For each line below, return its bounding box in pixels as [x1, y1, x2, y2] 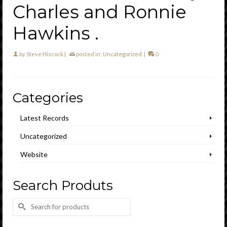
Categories [13, 89, 83, 106]
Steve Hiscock [26, 50, 63, 57]
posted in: [75, 50, 103, 57]
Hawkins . [13, 22, 99, 44]
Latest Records [20, 113, 69, 122]
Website [20, 149, 48, 159]
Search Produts [13, 177, 113, 194]
